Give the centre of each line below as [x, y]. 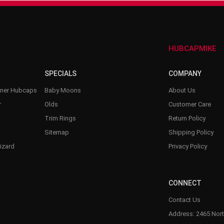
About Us [182, 90]
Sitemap [57, 132]
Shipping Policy [191, 132]
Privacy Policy [187, 146]
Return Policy [187, 118]
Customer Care [189, 104]
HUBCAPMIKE [192, 48]
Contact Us [184, 199]
